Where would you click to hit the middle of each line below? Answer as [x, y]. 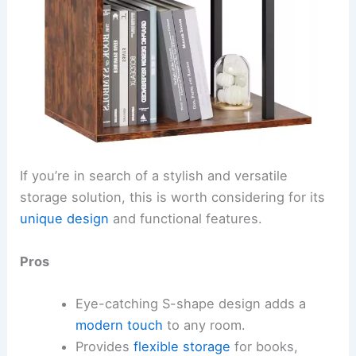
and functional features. [186, 219]
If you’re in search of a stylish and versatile [154, 176]
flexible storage [182, 346]
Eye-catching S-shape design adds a [190, 303]
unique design [65, 219]
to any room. [204, 325]
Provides [104, 346]
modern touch [119, 325]
